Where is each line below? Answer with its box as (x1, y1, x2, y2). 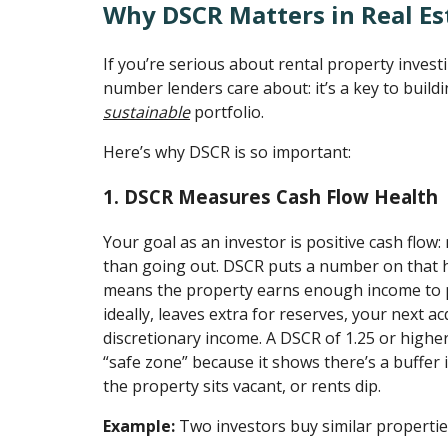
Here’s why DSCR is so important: (103, 141, 352, 164)
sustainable (103, 101, 191, 124)
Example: (103, 414, 176, 437)
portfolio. (190, 101, 265, 124)
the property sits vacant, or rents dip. (103, 374, 382, 397)
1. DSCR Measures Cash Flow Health (103, 184, 439, 210)
